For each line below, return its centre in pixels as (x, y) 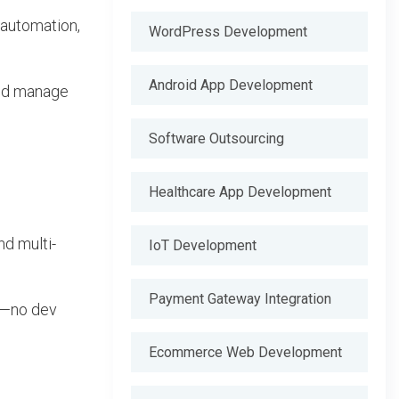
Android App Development (231, 85)
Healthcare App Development (240, 192)
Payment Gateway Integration (240, 299)
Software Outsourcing (216, 138)
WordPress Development (228, 32)
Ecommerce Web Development (245, 352)
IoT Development (203, 245)
